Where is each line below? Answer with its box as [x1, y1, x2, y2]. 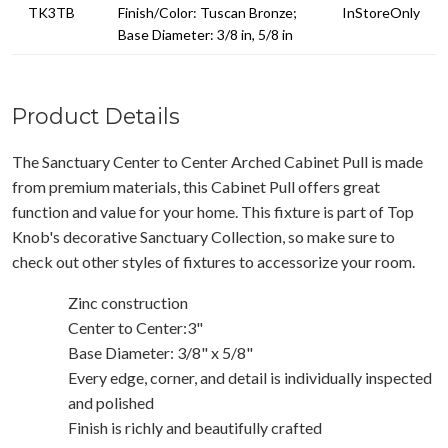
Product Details [12, 102, 180, 129]
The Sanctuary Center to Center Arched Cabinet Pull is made [12, 151, 423, 171]
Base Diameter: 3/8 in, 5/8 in [118, 25, 293, 43]
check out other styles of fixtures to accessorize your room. [12, 251, 415, 271]
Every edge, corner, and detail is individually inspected [68, 367, 432, 387]
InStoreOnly [342, 3, 420, 21]
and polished [68, 392, 154, 412]
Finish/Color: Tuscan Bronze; [118, 3, 297, 21]
